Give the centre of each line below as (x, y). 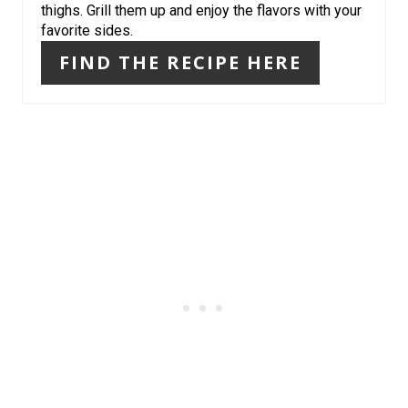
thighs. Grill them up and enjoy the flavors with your (201, 11)
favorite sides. (87, 31)
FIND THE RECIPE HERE (180, 63)
